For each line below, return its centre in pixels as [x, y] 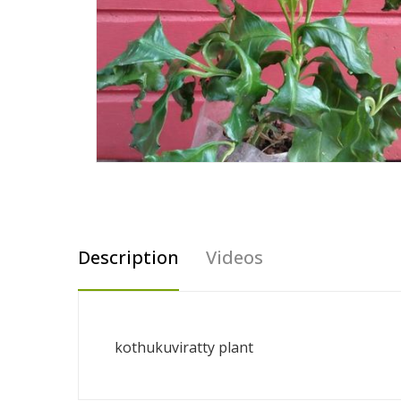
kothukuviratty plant [184, 347]
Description [128, 257]
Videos [235, 257]
